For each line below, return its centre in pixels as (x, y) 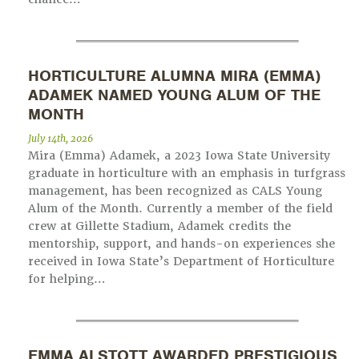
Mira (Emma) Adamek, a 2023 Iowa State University (179, 156)
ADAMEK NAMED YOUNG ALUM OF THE (174, 95)
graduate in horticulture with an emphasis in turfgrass (187, 173)
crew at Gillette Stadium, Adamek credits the (159, 226)
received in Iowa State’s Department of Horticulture (181, 262)
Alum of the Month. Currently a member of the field (180, 209)
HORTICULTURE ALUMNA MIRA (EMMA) (174, 76)
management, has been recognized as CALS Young (175, 191)
